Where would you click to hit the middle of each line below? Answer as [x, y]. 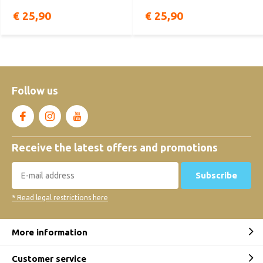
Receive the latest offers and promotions [115, 147]
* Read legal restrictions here [60, 198]
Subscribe [216, 175]
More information [50, 232]
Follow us [35, 90]
